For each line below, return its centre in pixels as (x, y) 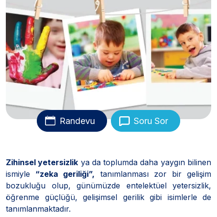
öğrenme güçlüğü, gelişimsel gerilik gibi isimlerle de (108, 197)
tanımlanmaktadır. (38, 209)
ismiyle (21, 174)
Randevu (77, 121)
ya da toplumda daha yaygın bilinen (145, 162)
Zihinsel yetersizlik (42, 162)
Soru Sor (151, 121)
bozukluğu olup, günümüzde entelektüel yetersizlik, (108, 185)
